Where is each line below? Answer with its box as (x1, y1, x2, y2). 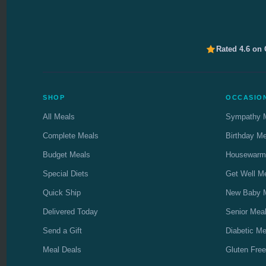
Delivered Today (43, 207, 98, 216)
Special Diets (43, 169, 88, 178)
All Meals (43, 112, 75, 121)
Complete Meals (43, 131, 99, 140)
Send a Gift (43, 226, 82, 235)
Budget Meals (43, 150, 90, 159)
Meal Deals (43, 245, 81, 254)
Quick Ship (43, 188, 81, 197)
